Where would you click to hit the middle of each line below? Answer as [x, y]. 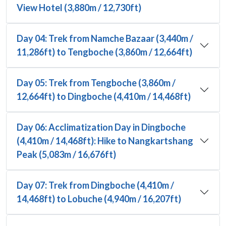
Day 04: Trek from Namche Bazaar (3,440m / [105, 38]
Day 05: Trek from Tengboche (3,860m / [96, 82]
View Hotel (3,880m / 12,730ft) [79, 7]
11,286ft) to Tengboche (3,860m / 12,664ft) [104, 52]
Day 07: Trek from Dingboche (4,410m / [95, 185]
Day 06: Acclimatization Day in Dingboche [101, 127]
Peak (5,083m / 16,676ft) [66, 154]
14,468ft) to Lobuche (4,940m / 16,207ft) [99, 199]
